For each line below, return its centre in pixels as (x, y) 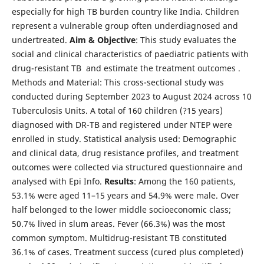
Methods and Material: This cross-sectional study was (118, 82)
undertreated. (40, 39)
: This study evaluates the (186, 39)
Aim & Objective (102, 39)
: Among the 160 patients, (184, 181)
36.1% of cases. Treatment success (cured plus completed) (127, 252)
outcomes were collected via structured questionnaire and (127, 167)
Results (119, 181)
